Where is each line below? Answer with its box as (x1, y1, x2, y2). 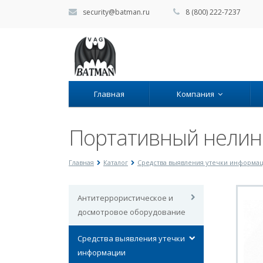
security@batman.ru (81, 7, 150, 17)
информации (77, 247, 126, 258)
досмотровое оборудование (77, 207, 186, 217)
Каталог (103, 158, 128, 167)
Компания (177, 89, 218, 99)
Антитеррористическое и (77, 193, 173, 203)
